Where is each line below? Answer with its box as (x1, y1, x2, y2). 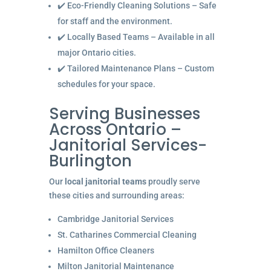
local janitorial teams (64, 176, 146, 186)
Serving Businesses (48, 102, 200, 125)
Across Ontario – (48, 118, 181, 140)
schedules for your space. (57, 79, 155, 89)
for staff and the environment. (57, 16, 172, 26)
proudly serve (146, 176, 200, 186)
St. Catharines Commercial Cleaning (57, 229, 197, 240)
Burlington (48, 149, 132, 172)
